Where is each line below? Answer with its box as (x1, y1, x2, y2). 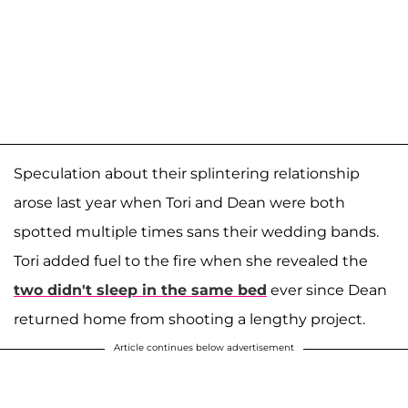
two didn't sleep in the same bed (14, 280, 267, 299)
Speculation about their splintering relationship (14, 164, 360, 182)
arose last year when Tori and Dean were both (14, 193, 345, 211)
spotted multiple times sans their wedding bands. (14, 222, 379, 240)
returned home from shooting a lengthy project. (14, 310, 365, 328)
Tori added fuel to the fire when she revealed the (14, 251, 368, 270)
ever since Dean (267, 280, 387, 299)
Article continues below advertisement (114, 341, 294, 353)
